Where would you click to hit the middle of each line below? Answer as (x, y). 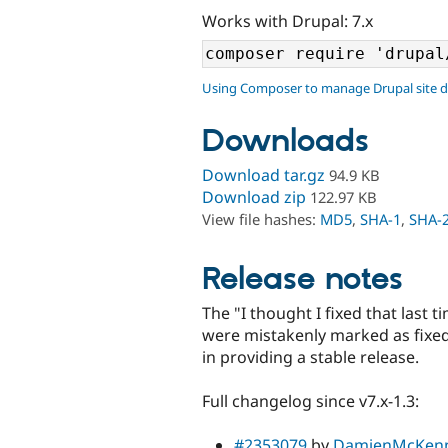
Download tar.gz (263, 175)
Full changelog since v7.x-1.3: (310, 401)
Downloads (285, 142)
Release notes (302, 279)
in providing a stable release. (310, 356)
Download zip (254, 197)
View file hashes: (261, 219)
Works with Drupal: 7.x (287, 20)
